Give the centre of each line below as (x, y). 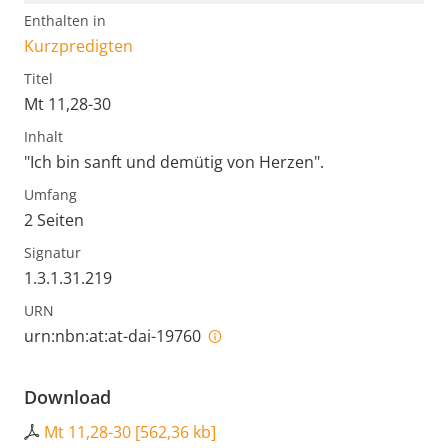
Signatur (52, 253)
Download (67, 397)
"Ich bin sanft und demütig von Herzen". (174, 162)
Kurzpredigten (78, 46)
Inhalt (43, 137)
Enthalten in (65, 21)
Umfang (50, 195)
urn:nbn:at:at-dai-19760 (114, 336)
